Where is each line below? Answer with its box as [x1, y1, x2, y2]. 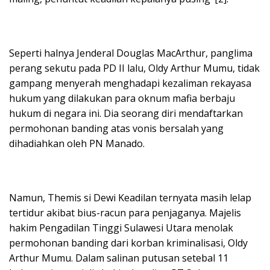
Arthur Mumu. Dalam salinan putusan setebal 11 [9, 251, 228, 265]
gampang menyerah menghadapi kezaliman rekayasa [9, 77, 251, 90]
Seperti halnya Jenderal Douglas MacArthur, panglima [9, 46, 253, 60]
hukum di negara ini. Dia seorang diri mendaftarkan [9, 107, 243, 121]
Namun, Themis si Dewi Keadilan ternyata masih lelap [9, 191, 251, 205]
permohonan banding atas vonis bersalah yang [9, 122, 224, 136]
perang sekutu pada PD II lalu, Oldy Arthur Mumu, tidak [9, 61, 260, 75]
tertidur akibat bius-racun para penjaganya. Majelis [9, 206, 241, 220]
